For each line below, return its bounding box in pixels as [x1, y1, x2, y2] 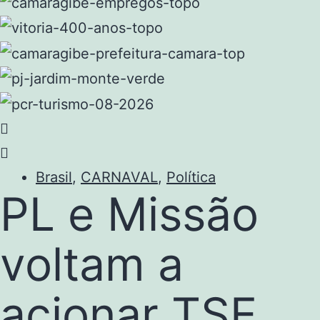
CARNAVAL [81, 169, 158, 186]
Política [166, 169, 216, 186]
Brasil [36, 169, 72, 186]
